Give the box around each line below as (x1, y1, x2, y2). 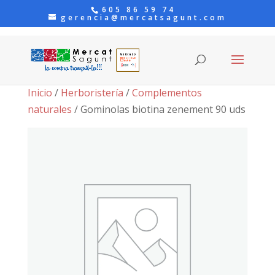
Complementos (131, 86, 202, 99)
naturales (27, 103, 72, 116)
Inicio (27, 86, 52, 99)
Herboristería (60, 86, 123, 99)
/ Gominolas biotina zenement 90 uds (71, 103, 246, 116)
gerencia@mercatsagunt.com (60, 12, 227, 23)
